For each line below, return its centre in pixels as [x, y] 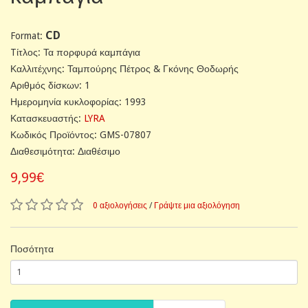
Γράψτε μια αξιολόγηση [197, 205]
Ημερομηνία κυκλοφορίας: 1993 [78, 101]
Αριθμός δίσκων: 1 [50, 85]
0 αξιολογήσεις [120, 205]
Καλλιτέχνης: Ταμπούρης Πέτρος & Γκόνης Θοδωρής [124, 68]
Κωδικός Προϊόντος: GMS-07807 [81, 134]
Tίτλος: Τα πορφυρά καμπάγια [75, 52]
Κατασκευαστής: [47, 118]
